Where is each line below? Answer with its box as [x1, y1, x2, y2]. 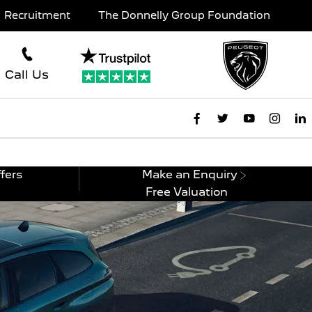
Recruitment [4, 9, 70, 22]
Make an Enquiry [142, 168, 238, 181]
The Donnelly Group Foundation [98, 9, 270, 22]
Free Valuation [146, 185, 228, 198]
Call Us [5, 68, 49, 82]
